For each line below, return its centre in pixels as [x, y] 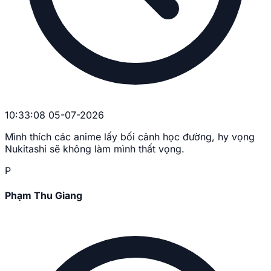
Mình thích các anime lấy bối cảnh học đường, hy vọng [130, 136]
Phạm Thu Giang [44, 195]
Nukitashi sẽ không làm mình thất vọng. [95, 149]
